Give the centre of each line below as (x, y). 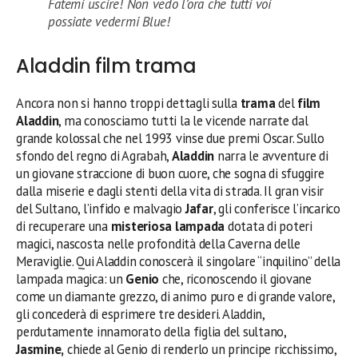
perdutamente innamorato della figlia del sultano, (151, 331)
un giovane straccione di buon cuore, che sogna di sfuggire (170, 173)
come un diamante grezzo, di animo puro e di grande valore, (175, 296)
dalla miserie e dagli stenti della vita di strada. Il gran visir (170, 191)
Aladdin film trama (106, 66)
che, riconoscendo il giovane (235, 278)
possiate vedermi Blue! (109, 21)
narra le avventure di (271, 155)
